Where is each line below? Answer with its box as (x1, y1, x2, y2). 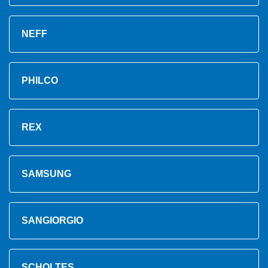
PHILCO (22, 75, 58, 86)
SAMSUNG (22, 169, 71, 179)
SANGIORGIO (22, 215, 83, 226)
